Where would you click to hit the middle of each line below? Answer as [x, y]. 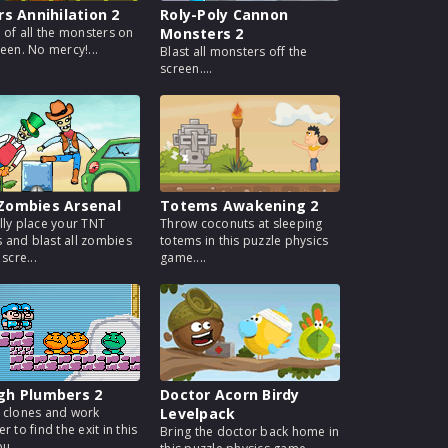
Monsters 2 [202, 33]
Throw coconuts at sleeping [241, 223]
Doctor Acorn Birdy [230, 394]
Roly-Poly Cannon [224, 14]
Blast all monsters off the [234, 51]
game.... [183, 257]
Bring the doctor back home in [250, 431]
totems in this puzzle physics [244, 240]
